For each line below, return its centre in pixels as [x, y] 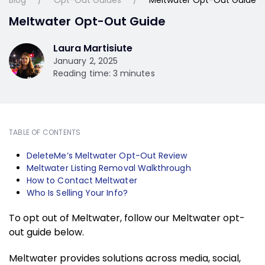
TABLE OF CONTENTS [45, 132]
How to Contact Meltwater [82, 180]
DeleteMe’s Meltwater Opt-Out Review [107, 155]
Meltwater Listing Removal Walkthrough [109, 168]
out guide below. [48, 232]
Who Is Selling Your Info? [78, 193]
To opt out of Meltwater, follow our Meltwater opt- [127, 218]
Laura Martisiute [93, 48]
